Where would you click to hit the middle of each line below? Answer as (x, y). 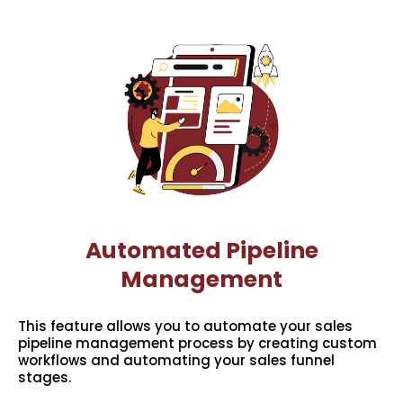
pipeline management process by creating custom (197, 344)
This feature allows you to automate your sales (185, 327)
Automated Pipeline (201, 251)
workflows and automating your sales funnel (176, 361)
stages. (45, 378)
